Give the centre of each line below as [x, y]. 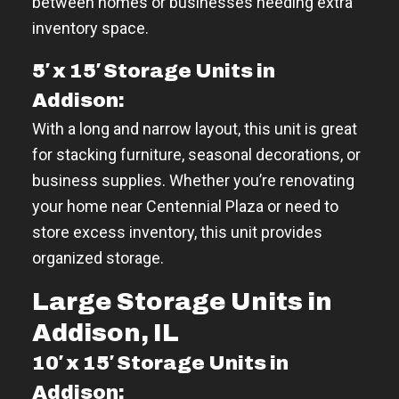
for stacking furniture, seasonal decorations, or [196, 154]
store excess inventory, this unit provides [177, 232]
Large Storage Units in [182, 301]
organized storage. [98, 257]
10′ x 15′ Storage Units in [160, 363]
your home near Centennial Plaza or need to [185, 206]
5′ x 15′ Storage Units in [154, 71]
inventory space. [90, 28]
